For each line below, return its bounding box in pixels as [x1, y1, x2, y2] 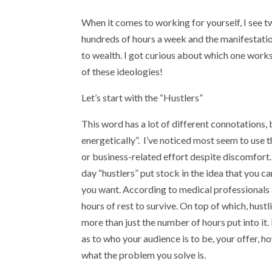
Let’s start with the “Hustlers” [81, 92, 203, 103]
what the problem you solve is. [81, 249, 206, 260]
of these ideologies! [81, 66, 163, 77]
